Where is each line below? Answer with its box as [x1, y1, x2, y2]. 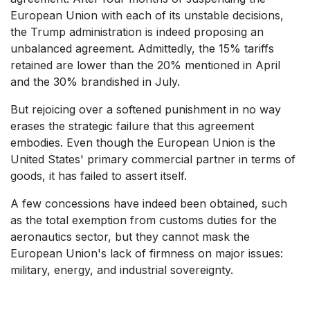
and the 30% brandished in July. [10, 75, 180, 89]
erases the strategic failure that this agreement [10, 119, 254, 134]
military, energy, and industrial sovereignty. [10, 263, 233, 277]
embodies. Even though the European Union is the [10, 136, 275, 150]
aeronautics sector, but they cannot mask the [10, 230, 250, 244]
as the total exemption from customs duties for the [10, 213, 277, 228]
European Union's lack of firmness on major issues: [10, 246, 283, 261]
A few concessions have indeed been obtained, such [10, 197, 287, 211]
